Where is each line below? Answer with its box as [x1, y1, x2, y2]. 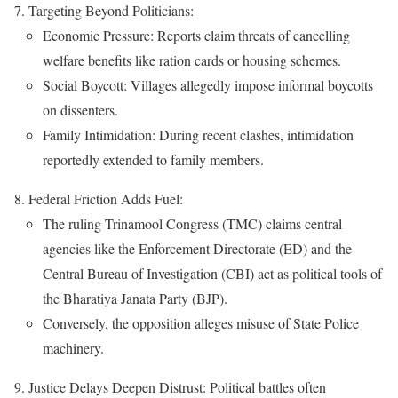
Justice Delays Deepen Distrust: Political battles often [28, 377, 326, 396]
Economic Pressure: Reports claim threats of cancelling [43, 25, 350, 44]
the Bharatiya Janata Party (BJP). [43, 288, 227, 307]
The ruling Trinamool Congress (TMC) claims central [43, 213, 342, 233]
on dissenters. [43, 99, 118, 119]
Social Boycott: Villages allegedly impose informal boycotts [43, 75, 373, 94]
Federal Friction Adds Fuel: [28, 188, 183, 208]
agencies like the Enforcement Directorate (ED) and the [43, 238, 352, 258]
